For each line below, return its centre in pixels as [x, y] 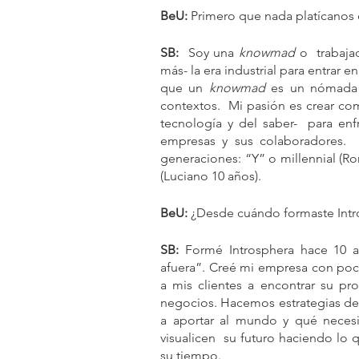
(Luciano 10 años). [211, 176]
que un [185, 88]
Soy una [209, 53]
